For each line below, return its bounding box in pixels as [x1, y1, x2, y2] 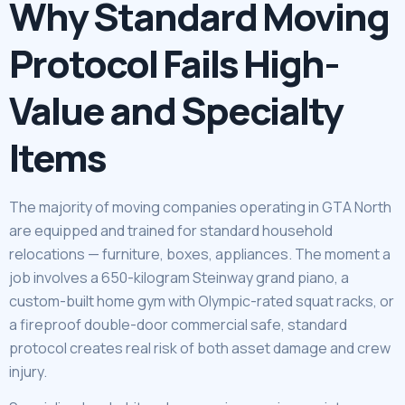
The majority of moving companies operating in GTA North [9, 196, 391, 217]
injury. [9, 361, 47, 381]
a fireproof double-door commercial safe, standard [9, 314, 347, 334]
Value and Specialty [9, 83, 343, 137]
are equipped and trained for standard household [9, 220, 333, 240]
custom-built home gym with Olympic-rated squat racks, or [9, 290, 394, 311]
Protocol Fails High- [9, 36, 339, 89]
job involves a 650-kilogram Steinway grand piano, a [9, 267, 349, 287]
